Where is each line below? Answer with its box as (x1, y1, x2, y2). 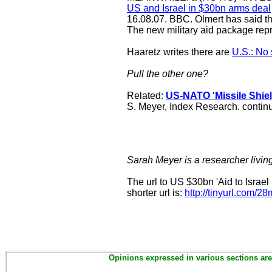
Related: (127, 90, 166, 101)
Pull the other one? (127, 69, 208, 79)
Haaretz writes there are (127, 47, 232, 57)
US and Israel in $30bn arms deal (127, 3, 271, 13)
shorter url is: (127, 188, 185, 198)
